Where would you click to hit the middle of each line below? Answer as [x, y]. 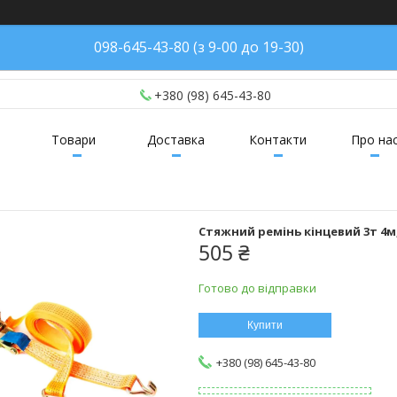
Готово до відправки [257, 288]
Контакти [278, 140]
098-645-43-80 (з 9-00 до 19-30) [198, 47]
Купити [265, 326]
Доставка [176, 140]
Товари [74, 140]
